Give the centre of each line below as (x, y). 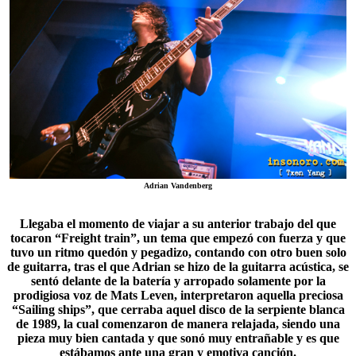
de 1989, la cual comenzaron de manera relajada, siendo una (178, 324)
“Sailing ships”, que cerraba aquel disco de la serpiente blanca (178, 310)
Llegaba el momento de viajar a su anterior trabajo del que (178, 224)
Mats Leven (142, 295)
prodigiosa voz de (62, 295)
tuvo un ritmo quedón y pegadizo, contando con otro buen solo (178, 252)
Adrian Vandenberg (178, 186)
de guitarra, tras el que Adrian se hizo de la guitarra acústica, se (178, 267)
